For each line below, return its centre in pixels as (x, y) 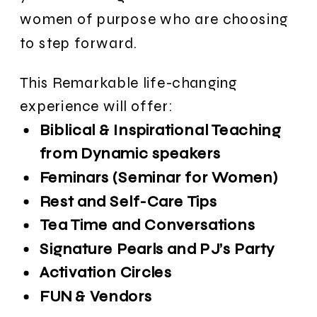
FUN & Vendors (96, 296)
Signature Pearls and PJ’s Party (157, 248)
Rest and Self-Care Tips (128, 201)
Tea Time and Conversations (148, 225)
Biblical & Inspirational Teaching (161, 129)
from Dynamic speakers (130, 154)
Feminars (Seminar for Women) (159, 177)
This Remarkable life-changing (129, 82)
